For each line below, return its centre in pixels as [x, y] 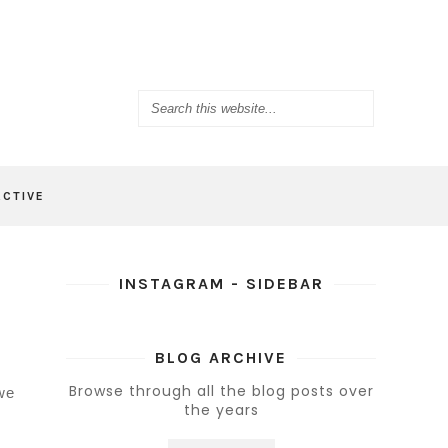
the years [221, 410]
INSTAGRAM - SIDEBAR [221, 283]
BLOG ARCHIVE [221, 357]
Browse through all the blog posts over [221, 391]
